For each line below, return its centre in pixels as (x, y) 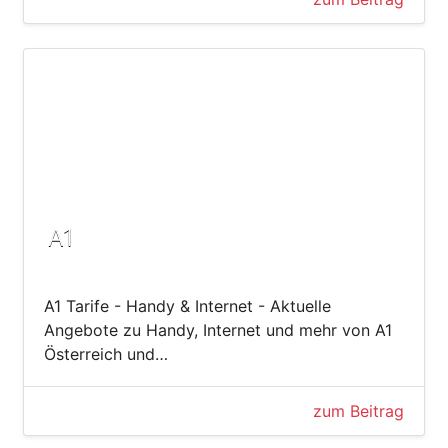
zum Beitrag (358, 410)
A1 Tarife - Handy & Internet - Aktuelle (187, 305)
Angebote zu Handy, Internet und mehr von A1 (218, 329)
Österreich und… (106, 353)
